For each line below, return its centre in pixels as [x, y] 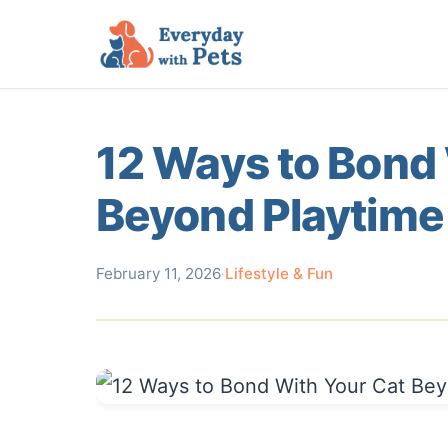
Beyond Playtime [270, 215]
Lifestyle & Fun [279, 273]
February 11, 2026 [158, 273]
